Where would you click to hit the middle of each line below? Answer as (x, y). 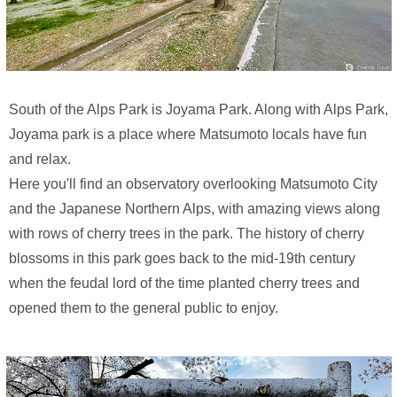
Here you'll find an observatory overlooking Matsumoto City (193, 184)
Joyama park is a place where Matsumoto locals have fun (188, 135)
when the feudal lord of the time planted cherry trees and (184, 284)
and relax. (40, 160)
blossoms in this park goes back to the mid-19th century (182, 259)
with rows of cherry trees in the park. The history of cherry (187, 234)
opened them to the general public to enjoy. (144, 308)
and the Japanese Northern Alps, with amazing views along (195, 209)
